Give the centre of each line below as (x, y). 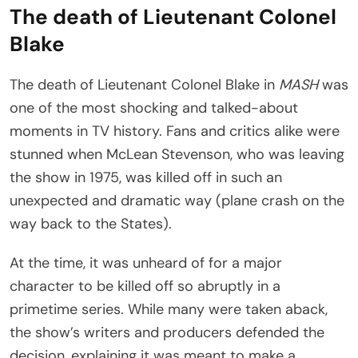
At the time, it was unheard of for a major (146, 263)
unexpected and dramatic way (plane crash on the (177, 200)
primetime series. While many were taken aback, (169, 309)
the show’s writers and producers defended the (167, 332)
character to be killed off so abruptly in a (145, 286)
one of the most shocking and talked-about (154, 107)
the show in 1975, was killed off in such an (146, 177)
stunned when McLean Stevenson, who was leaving (177, 154)
